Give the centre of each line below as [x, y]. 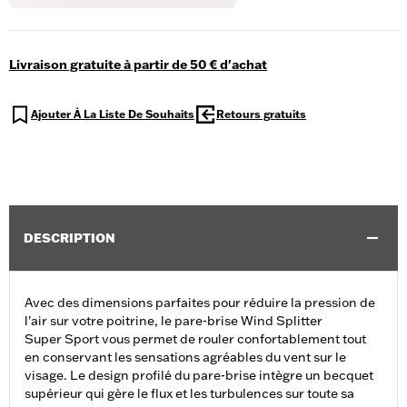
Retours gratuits [261, 114]
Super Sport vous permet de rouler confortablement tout [195, 339]
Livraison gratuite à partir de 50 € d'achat [138, 65]
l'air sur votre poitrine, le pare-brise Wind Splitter [174, 321]
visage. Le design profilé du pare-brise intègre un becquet [199, 376]
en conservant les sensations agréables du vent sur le [185, 357]
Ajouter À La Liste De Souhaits [113, 114]
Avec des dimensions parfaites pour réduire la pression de [200, 303]
